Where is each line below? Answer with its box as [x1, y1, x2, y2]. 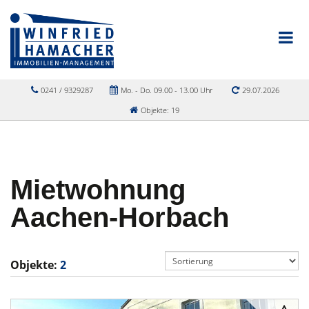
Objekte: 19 [139, 105, 179, 115]
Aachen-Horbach [10, 202, 229, 232]
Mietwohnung [10, 175, 186, 205]
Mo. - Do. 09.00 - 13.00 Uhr [118, 85, 212, 95]
